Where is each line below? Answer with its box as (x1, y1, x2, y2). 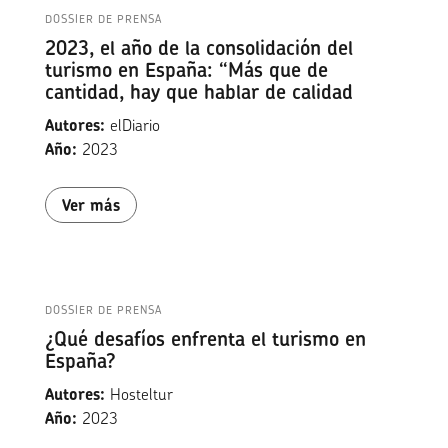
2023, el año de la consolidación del (44, 34, 353, 62)
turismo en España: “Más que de (44, 56, 328, 84)
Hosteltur (104, 383, 173, 406)
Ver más (61, 194, 120, 217)
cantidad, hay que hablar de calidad (44, 78, 353, 106)
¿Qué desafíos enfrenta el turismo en (44, 325, 366, 353)
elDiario (104, 114, 160, 137)
